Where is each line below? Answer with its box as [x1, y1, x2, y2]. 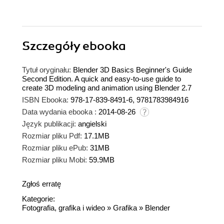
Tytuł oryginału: [22, 65, 71, 74]
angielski [78, 119, 106, 128]
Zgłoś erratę [22, 179, 61, 188]
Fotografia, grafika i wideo [22, 203, 105, 212]
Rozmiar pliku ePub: [22, 143, 88, 152]
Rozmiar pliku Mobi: [22, 155, 87, 164]
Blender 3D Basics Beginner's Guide [73, 65, 192, 74]
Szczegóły [22, 38, 82, 54]
